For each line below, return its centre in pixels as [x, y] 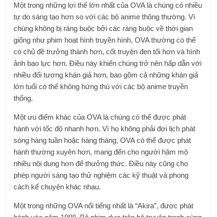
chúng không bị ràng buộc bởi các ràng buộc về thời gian [103, 28]
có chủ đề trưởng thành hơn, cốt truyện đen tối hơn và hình [107, 51]
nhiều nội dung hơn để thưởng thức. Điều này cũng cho [101, 163]
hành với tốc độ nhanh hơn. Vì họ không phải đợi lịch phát [105, 128]
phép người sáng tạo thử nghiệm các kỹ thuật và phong [101, 175]
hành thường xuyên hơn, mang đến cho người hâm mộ [101, 152]
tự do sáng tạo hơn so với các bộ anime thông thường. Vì [105, 16]
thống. [23, 98]
